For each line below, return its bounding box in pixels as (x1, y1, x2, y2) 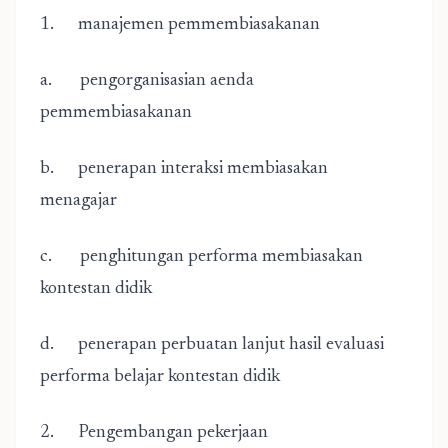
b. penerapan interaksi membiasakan (40, 160, 328, 178)
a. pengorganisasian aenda (40, 72, 254, 90)
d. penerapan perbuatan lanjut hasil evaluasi (40, 336, 384, 354)
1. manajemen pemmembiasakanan (40, 16, 320, 34)
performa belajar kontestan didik (40, 368, 280, 386)
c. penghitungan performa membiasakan (40, 248, 363, 266)
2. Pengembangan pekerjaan (40, 424, 268, 442)
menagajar (40, 192, 117, 210)
